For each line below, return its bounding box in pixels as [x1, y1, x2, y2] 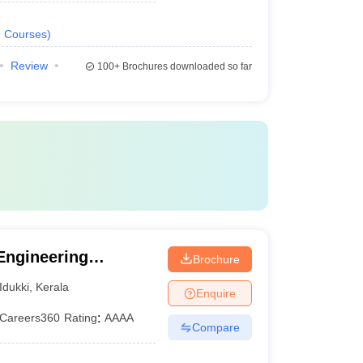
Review [10, 59, 48, 72]
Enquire [195, 286, 236, 300]
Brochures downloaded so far [119, 61, 252, 72]
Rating [64, 311, 98, 324]
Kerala [36, 280, 70, 293]
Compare [191, 320, 240, 334]
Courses [3, 28, 47, 41]
